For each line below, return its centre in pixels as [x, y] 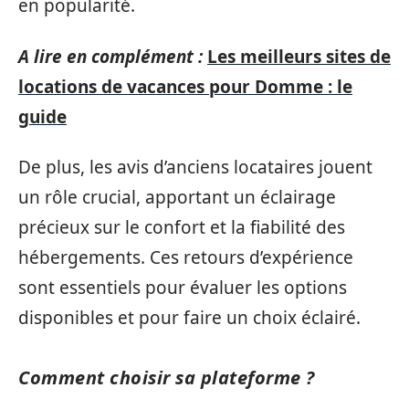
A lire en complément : [110, 56]
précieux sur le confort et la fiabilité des [182, 227]
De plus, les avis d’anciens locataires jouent [195, 167]
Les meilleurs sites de [299, 56]
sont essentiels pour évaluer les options [183, 288]
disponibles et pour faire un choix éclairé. [189, 318]
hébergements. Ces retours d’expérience [186, 257]
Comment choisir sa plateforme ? [167, 378]
